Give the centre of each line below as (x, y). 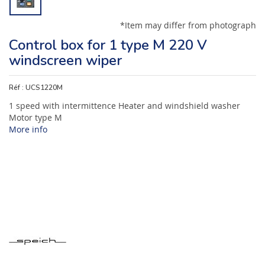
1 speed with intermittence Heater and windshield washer (125, 105)
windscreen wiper (65, 60)
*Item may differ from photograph (188, 25)
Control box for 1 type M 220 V (108, 45)
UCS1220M (44, 87)
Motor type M (35, 117)
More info (28, 129)
